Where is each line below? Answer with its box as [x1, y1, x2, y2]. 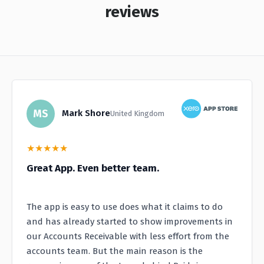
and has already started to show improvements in [27, 216, 233, 227]
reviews [105, 3, 159, 22]
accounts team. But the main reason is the [27, 246, 203, 257]
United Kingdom [110, 109, 164, 118]
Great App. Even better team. [27, 162, 159, 175]
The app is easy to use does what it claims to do [27, 202, 223, 213]
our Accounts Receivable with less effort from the [27, 231, 229, 242]
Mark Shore [62, 108, 110, 119]
